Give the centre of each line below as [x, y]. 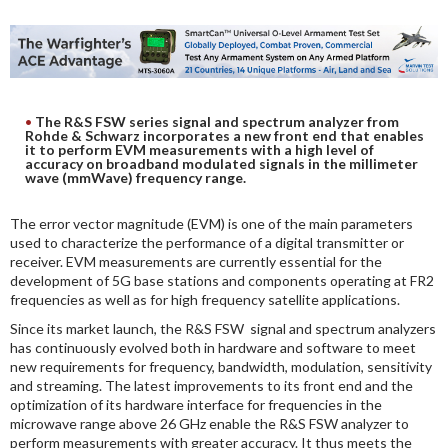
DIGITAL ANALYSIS [106, 22]
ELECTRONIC [88, 80]
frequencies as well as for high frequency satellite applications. [205, 299]
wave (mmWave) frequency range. [135, 177]
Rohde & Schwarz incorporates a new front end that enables [224, 135]
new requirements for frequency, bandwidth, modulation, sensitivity [221, 366]
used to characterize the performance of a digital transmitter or [207, 242]
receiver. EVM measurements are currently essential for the [196, 261]
